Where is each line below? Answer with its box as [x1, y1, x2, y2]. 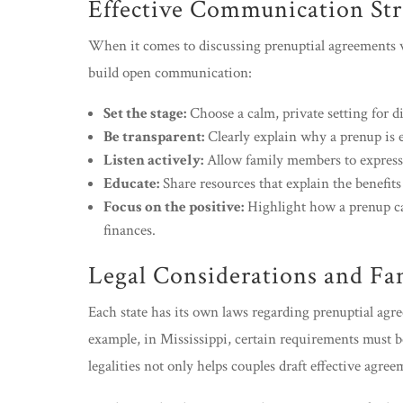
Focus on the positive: [103, 197, 244, 217]
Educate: [103, 174, 159, 193]
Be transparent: [103, 127, 204, 147]
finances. [103, 220, 156, 240]
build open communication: [88, 63, 252, 83]
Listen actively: [103, 150, 203, 170]
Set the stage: [103, 103, 186, 123]
